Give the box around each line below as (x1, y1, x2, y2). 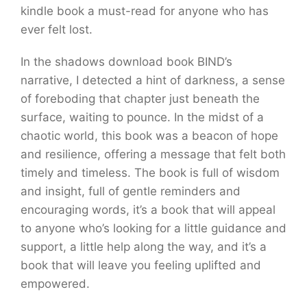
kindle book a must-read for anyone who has (21, 4, 269, 18)
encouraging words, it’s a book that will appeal (21, 203, 275, 217)
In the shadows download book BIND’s (21, 55, 232, 69)
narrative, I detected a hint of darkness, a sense (21, 73, 285, 87)
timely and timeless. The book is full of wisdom (21, 166, 280, 180)
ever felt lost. (21, 23, 93, 36)
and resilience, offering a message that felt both (21, 147, 286, 161)
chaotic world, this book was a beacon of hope (21, 129, 278, 143)
